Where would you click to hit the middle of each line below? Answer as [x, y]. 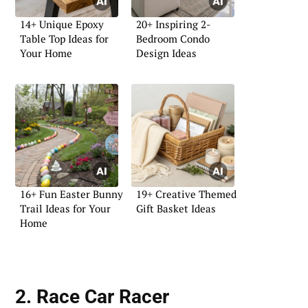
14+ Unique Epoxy [62, 24]
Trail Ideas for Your [65, 209]
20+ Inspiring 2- [173, 24]
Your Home [46, 53]
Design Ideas [166, 53]
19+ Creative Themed [186, 194]
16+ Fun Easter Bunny [71, 194]
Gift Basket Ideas [176, 209]
